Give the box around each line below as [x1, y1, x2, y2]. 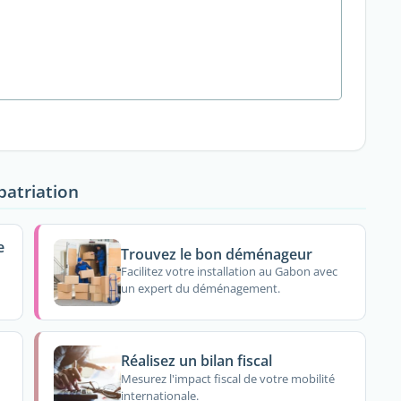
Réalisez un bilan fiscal [121, 351, 273, 371]
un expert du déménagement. [121, 280, 281, 297]
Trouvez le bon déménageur [121, 243, 313, 264]
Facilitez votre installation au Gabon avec [121, 263, 338, 280]
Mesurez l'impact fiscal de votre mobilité [121, 370, 336, 387]
